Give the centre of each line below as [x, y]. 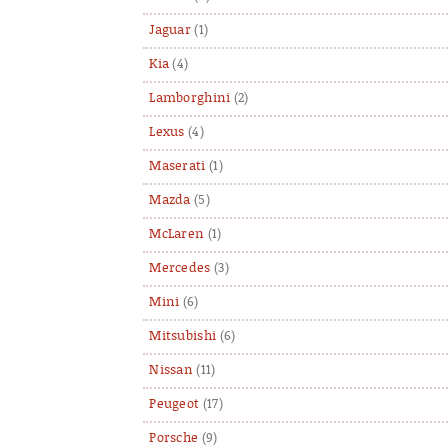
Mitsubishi [183, 336]
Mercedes [180, 268]
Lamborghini [190, 98]
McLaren [177, 234]
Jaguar [170, 30]
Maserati [177, 166]
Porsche [174, 438]
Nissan [171, 370]
